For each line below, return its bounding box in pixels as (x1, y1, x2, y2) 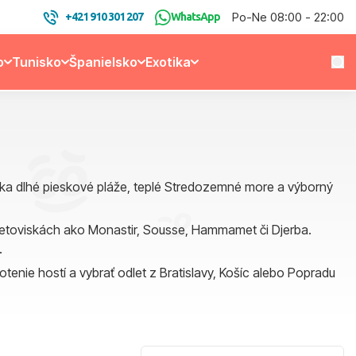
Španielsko (68, 54, 137, 70)
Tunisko (11, 54, 61, 70)
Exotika (145, 54, 191, 70)
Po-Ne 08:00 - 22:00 (232, 10, 344, 25)
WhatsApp (171, 10, 220, 23)
